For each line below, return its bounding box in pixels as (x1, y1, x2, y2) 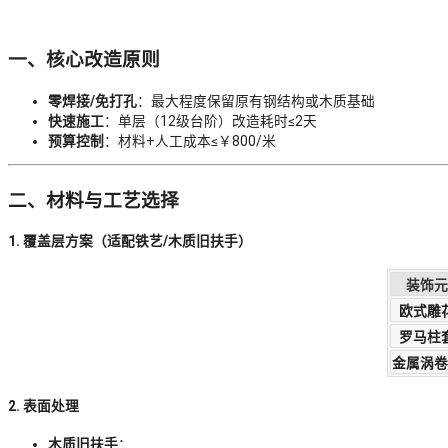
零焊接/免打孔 (48, 93, 137, 110)
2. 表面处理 (8, 397, 79, 414)
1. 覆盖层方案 (8, 233, 93, 250)
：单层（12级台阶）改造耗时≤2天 (104, 113, 317, 130)
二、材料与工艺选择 (8, 189, 179, 212)
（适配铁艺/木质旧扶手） (93, 233, 252, 250)
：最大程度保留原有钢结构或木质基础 (137, 93, 375, 110)
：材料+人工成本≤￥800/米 (104, 133, 276, 150)
